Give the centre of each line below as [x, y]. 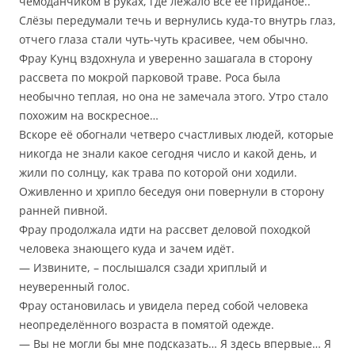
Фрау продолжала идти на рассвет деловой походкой [165, 230]
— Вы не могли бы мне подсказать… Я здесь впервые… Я [175, 344]
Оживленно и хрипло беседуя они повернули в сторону [172, 192]
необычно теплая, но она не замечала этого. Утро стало [174, 97]
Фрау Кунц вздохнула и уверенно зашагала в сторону [166, 59]
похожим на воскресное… [89, 116]
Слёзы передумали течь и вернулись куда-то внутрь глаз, [177, 21]
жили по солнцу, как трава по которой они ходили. [158, 173]
